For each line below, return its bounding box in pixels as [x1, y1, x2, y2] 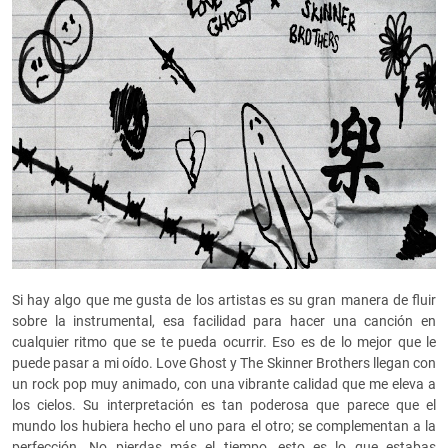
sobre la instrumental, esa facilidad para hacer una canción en [12, 313, 436, 330]
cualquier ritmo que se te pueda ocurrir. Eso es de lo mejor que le [12, 334, 436, 351]
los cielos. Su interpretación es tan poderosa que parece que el [12, 397, 436, 414]
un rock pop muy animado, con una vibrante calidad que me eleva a [12, 376, 436, 393]
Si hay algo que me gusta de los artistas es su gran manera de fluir [12, 292, 436, 309]
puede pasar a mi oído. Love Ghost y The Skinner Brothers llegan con [12, 355, 436, 372]
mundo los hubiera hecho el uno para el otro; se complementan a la [12, 418, 436, 435]
